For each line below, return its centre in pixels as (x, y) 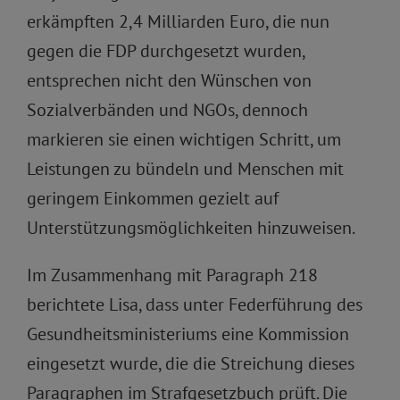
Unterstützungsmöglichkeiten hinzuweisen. (191, 228)
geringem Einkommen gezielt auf (152, 199)
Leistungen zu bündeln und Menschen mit (185, 169)
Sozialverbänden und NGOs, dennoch (167, 110)
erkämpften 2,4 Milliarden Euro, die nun (178, 22)
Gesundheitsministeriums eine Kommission (187, 334)
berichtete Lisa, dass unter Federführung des (194, 305)
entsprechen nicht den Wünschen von (169, 81)
